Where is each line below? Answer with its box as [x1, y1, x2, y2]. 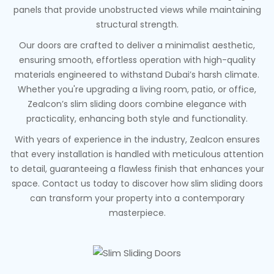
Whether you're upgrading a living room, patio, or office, [18, 83, 256, 95]
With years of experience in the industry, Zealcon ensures [14, 133, 260, 146]
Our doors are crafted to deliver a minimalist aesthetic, [19, 39, 255, 51]
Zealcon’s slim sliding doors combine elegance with [28, 98, 246, 110]
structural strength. [95, 18, 179, 31]
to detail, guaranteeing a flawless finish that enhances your [10, 163, 264, 175]
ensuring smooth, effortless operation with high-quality [18, 54, 256, 66]
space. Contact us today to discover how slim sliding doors [11, 177, 263, 190]
